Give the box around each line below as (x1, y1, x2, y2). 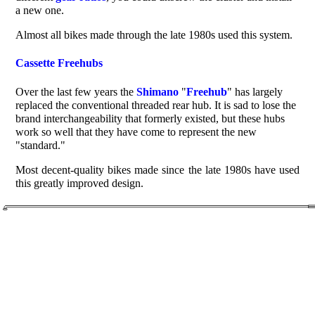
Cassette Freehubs (15, 57, 103, 70)
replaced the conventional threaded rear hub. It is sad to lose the (15, 98, 297, 111)
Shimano (136, 85, 179, 98)
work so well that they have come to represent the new (15, 125, 257, 138)
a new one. (15, 4, 65, 17)
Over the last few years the (15, 85, 137, 98)
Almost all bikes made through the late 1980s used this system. (15, 29, 293, 41)
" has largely (227, 85, 283, 98)
